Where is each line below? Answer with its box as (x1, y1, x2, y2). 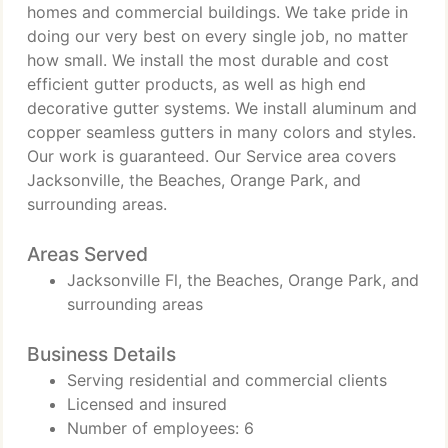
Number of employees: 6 (67, 418, 254, 438)
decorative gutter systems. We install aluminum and (27, 98, 417, 118)
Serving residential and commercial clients (67, 370, 387, 390)
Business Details (27, 342, 176, 366)
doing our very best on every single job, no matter (27, 26, 408, 46)
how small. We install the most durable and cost (27, 50, 389, 70)
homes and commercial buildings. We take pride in (27, 2, 408, 22)
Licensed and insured (67, 394, 227, 414)
